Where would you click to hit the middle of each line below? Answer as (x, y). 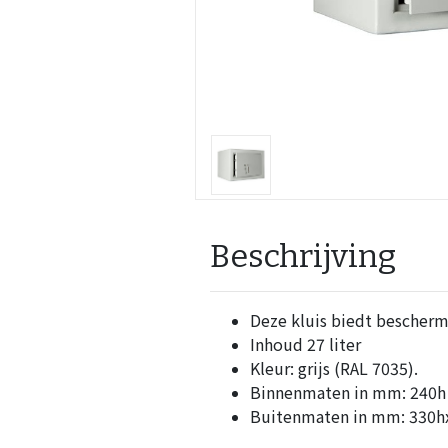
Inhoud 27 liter (305, 344)
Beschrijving (302, 256)
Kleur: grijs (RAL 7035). (333, 368)
